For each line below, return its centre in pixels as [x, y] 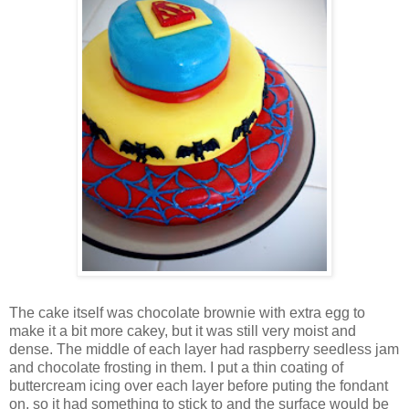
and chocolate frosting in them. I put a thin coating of [176, 368]
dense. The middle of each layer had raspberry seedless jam [204, 350]
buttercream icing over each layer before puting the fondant [199, 386]
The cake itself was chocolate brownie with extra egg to [187, 313]
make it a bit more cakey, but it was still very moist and [183, 331]
